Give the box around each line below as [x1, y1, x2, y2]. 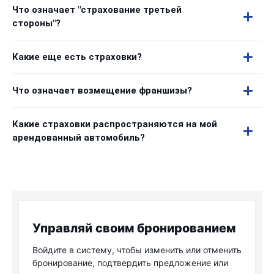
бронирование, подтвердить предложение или [32, 257, 228, 268]
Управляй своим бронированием [32, 220, 235, 236]
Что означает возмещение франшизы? [12, 85, 192, 96]
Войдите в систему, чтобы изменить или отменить [32, 245, 242, 255]
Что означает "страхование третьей [12, 4, 182, 15]
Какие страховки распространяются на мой [12, 119, 217, 130]
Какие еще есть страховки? [12, 51, 142, 62]
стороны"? [12, 18, 61, 29]
